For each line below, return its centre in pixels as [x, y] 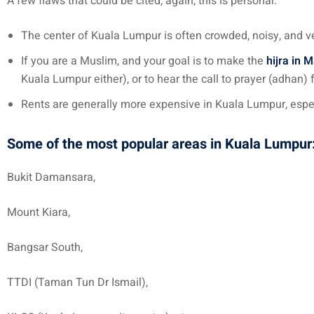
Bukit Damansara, [51, 177]
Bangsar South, [45, 247]
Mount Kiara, [39, 212]
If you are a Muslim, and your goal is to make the [144, 61]
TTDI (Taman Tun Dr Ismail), [77, 282]
